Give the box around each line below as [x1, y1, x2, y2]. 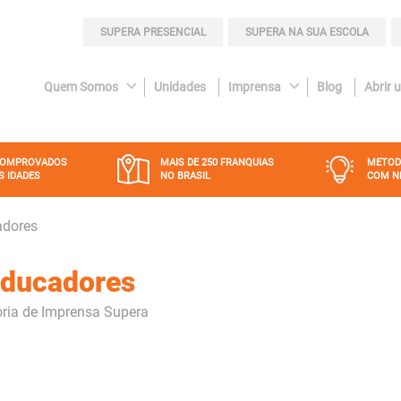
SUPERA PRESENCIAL [100, 26, 206, 38]
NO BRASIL [160, 170, 210, 182]
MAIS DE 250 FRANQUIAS [160, 157, 274, 168]
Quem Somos [44, 80, 118, 95]
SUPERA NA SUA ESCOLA [245, 26, 369, 38]
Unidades [154, 80, 206, 95]
